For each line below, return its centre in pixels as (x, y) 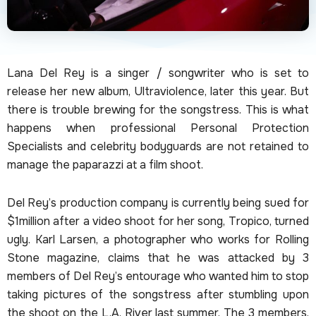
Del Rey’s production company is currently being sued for (158, 203)
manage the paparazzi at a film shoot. (105, 165)
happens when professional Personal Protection (158, 128)
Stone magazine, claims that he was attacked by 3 (158, 258)
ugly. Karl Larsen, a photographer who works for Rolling (158, 240)
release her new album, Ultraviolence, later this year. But (158, 92)
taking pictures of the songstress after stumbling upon (158, 295)
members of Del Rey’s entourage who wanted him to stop (158, 276)
